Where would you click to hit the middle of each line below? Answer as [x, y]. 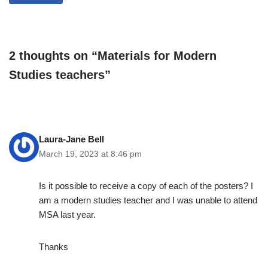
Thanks [54, 247]
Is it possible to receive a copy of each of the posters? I [146, 186]
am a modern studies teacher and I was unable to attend [148, 200]
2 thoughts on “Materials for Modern [113, 56]
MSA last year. [67, 215]
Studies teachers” [60, 75]
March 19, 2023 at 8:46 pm [90, 154]
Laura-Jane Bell [71, 139]
